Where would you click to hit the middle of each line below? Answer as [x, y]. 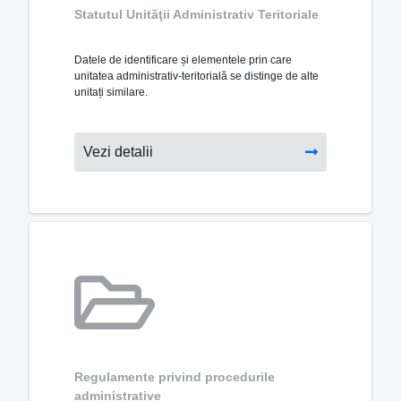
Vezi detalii [118, 152]
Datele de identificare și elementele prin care [183, 60]
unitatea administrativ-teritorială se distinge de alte [196, 77]
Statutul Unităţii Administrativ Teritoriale [196, 15]
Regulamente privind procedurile [175, 376]
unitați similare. [111, 93]
